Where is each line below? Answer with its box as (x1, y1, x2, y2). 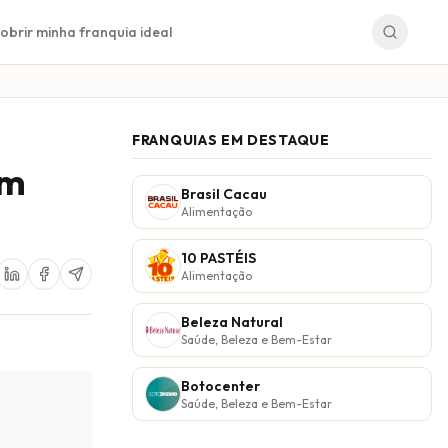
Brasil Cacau (181, 185, 267, 203)
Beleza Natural (181, 313, 283, 331)
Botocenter (181, 377, 260, 395)
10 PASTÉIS (181, 249, 256, 267)
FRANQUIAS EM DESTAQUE (132, 131, 330, 149)
